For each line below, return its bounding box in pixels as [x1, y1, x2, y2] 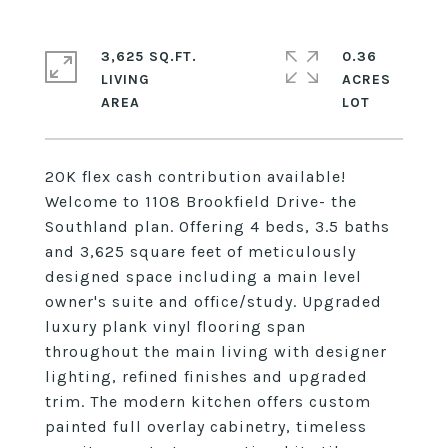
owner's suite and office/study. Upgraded [45, 292, 382, 311]
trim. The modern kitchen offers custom [45, 392, 371, 411]
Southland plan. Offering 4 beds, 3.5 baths [45, 217, 390, 236]
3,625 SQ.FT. [101, 48, 197, 65]
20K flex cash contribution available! [45, 167, 346, 186]
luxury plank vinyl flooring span [45, 317, 306, 336]
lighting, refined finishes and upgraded [45, 367, 368, 386]
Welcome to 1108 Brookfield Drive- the [45, 192, 357, 211]
